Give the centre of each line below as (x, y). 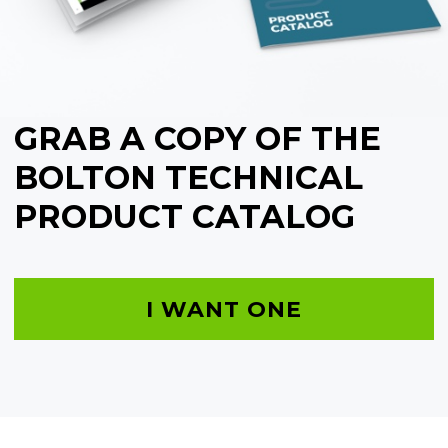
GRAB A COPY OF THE (197, 139)
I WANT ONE (224, 309)
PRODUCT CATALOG (184, 217)
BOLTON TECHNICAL (188, 178)
